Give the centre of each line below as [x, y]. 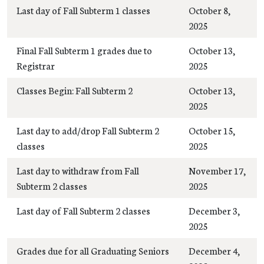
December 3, [214, 210]
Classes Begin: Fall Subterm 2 [75, 90]
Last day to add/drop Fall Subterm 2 [88, 130]
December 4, [214, 250]
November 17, [217, 170]
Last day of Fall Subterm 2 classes [83, 210]
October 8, [209, 10]
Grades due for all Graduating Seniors [93, 250]
